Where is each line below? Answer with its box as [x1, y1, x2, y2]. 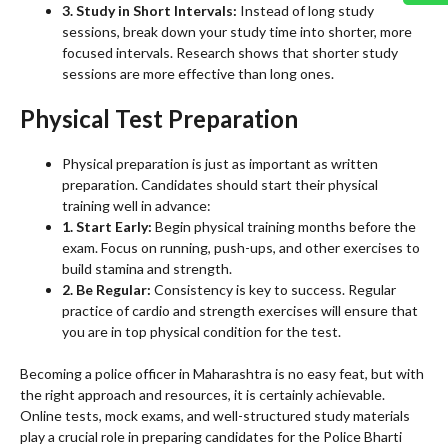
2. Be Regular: [62, 281, 151, 299]
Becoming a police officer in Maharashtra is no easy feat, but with [20, 365, 424, 383]
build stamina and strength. [62, 260, 232, 278]
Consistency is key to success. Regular [151, 281, 396, 299]
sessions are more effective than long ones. [62, 65, 334, 83]
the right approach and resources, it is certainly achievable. [20, 386, 385, 404]
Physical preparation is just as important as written [62, 155, 378, 173]
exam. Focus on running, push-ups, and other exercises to [62, 239, 420, 257]
